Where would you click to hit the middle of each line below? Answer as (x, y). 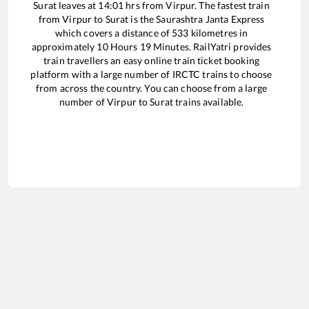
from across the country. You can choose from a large (151, 88)
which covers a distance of (113, 32)
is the (142, 19)
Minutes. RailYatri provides (211, 46)
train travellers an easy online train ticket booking (151, 60)
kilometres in (218, 32)
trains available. (209, 101)
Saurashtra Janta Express (210, 19)
